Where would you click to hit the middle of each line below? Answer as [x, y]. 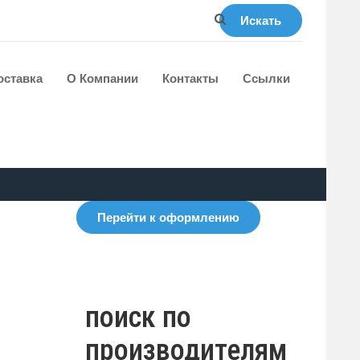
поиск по [138, 317]
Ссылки [266, 78]
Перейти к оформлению [168, 217]
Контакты [190, 78]
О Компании [102, 78]
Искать [260, 20]
